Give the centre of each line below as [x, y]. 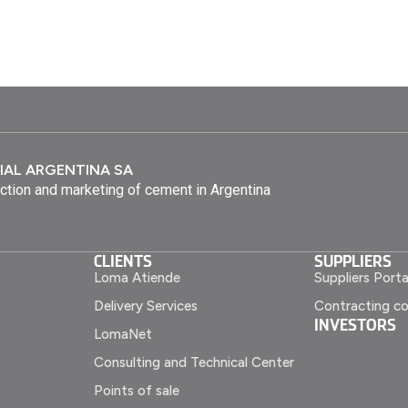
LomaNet [123, 334]
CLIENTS [123, 260]
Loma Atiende [138, 277]
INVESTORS [355, 324]
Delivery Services [146, 306]
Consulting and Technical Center [194, 362]
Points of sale [137, 390]
